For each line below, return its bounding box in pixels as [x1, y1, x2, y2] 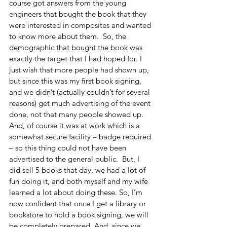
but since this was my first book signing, [9, 75, 143, 86]
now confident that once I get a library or [9, 198, 148, 208]
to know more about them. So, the [9, 31, 128, 41]
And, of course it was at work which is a [9, 120, 142, 130]
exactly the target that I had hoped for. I [9, 53, 144, 63]
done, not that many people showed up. [9, 109, 147, 119]
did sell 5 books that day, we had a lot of [9, 165, 147, 175]
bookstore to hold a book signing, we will [9, 209, 150, 219]
